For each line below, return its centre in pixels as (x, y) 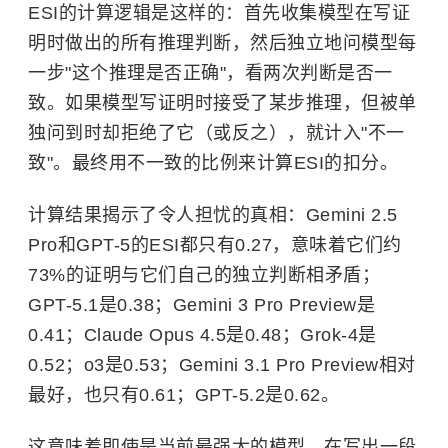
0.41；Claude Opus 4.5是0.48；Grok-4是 (202, 335)
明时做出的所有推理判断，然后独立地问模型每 (222, 43)
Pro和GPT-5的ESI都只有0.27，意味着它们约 (215, 245)
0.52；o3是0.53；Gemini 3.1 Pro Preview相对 (222, 365)
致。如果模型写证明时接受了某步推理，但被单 (222, 103)
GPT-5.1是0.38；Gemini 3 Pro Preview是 (201, 305)
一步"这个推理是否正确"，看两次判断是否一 (210, 73)
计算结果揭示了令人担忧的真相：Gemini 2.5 (213, 215)
